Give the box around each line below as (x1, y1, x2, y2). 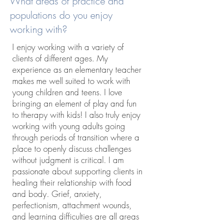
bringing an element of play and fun (12, 98, 137, 109)
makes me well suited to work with (12, 75, 130, 86)
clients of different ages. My (12, 53, 108, 64)
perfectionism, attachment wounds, (12, 199, 132, 211)
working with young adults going (12, 120, 125, 132)
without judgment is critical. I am (12, 154, 124, 165)
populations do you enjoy (10, 8, 112, 22)
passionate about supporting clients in (12, 165, 142, 177)
